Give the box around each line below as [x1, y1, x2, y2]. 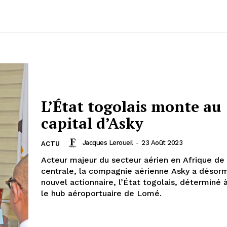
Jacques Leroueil [82, 139, 133, 146]
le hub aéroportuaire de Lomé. [41, 188, 164, 198]
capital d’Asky [41, 112, 143, 133]
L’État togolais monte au [41, 96, 221, 117]
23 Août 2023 [141, 139, 182, 146]
